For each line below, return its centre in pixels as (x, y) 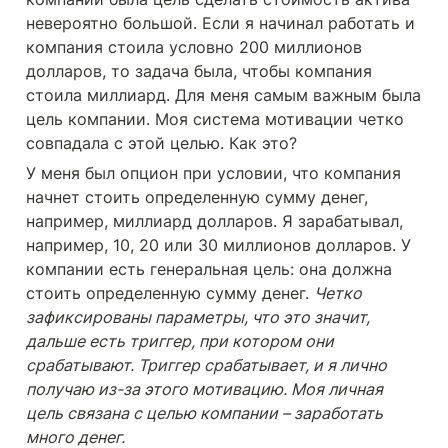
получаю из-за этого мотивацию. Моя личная (204, 389)
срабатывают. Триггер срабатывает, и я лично (206, 365)
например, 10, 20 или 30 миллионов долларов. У (218, 245)
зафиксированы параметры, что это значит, (198, 317)
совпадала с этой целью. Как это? (164, 143)
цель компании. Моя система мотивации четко (215, 119)
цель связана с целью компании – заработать (204, 413)
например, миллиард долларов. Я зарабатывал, (214, 221)
